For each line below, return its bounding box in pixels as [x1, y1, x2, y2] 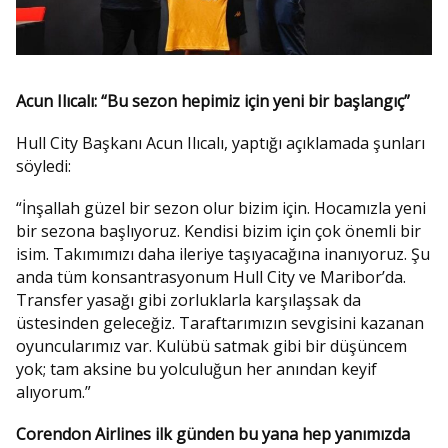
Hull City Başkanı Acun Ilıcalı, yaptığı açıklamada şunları [16, 132, 425, 155]
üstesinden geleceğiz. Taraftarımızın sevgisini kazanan [16, 312, 424, 335]
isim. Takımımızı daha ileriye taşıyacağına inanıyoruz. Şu [16, 243, 430, 266]
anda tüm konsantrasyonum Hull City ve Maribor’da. [16, 266, 406, 289]
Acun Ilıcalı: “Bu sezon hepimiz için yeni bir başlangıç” [16, 89, 410, 112]
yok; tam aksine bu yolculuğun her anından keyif [16, 358, 377, 381]
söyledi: [16, 155, 71, 178]
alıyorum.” [16, 381, 91, 404]
